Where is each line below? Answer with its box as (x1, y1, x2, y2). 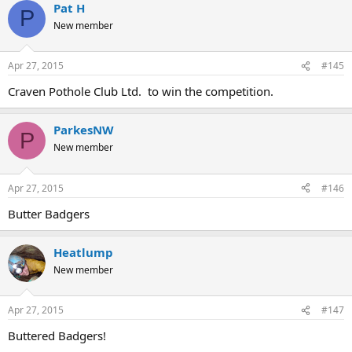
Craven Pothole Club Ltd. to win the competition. (8, 83, 273, 100)
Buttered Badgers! (8, 328, 106, 344)
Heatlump (53, 244, 113, 260)
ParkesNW (53, 122, 114, 138)
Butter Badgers (8, 205, 90, 222)
